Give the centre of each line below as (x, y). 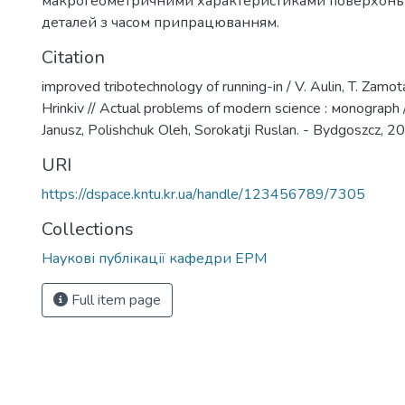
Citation (73, 57)
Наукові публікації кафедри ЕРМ (154, 259)
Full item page (114, 300)
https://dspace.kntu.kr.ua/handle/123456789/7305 (203, 194)
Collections (88, 229)
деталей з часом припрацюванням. (160, 23)
